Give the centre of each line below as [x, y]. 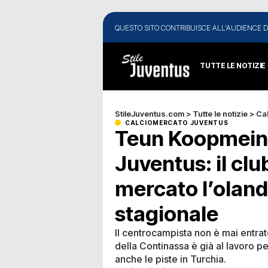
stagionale [167, 213]
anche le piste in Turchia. [170, 259]
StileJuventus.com [150, 113]
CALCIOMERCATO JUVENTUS [177, 122]
